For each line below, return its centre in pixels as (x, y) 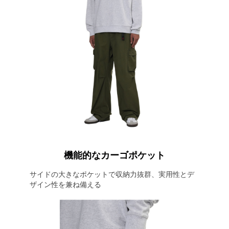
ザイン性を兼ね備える (65, 185)
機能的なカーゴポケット (114, 155)
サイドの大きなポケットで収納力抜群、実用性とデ (112, 174)
